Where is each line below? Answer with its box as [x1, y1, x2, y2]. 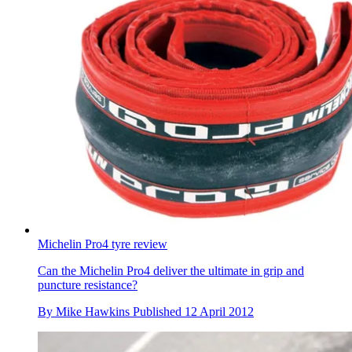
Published [133, 305, 185, 319]
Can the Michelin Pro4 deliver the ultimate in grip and [38, 264, 304, 278]
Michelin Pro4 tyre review [38, 237, 167, 251]
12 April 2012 [185, 305, 254, 319]
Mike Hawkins [56, 305, 130, 319]
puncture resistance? [38, 278, 137, 292]
